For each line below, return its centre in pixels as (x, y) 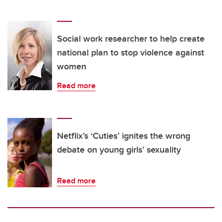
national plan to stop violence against (131, 53)
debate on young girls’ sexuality (119, 150)
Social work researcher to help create (131, 39)
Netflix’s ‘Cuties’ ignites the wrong (124, 136)
